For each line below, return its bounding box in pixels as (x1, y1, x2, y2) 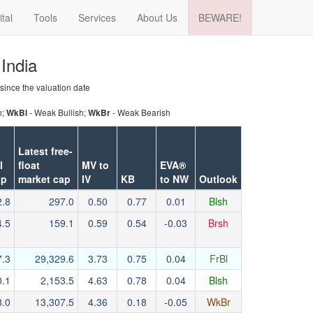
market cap (18, 172, 71, 186)
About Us (137, 10, 177, 24)
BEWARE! (198, 10, 242, 24)
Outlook (199, 172, 238, 186)
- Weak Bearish (110, 106, 170, 118)
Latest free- (18, 144, 73, 158)
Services (78, 10, 116, 24)
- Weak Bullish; (27, 106, 88, 118)
